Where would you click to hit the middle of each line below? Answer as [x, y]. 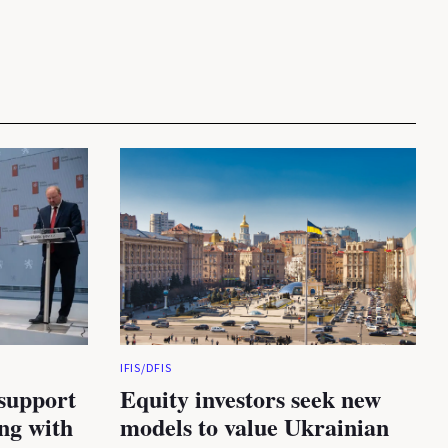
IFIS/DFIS [146, 369]
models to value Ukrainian [254, 427]
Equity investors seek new [250, 399]
